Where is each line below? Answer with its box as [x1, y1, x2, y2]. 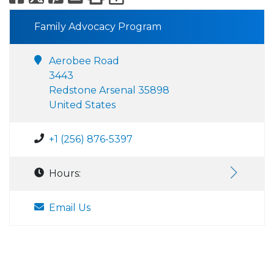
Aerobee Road [49, 55, 119, 67]
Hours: [49, 168, 81, 180]
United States [49, 99, 116, 111]
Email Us [49, 202, 91, 214]
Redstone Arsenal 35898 [49, 84, 169, 97]
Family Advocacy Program [34, 21, 161, 33]
